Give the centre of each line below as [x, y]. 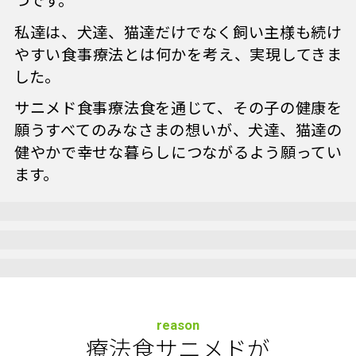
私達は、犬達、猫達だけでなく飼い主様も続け [178, 33]
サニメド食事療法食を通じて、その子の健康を [178, 109]
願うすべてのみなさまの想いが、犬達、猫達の [178, 131]
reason [178, 325]
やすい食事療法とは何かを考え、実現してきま [178, 55]
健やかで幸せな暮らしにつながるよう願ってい [178, 153]
